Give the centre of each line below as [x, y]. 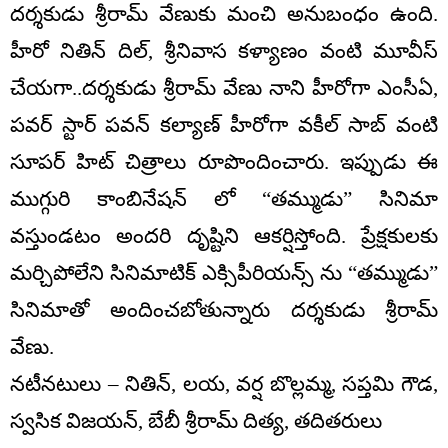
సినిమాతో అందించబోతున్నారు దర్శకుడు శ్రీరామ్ [224, 309]
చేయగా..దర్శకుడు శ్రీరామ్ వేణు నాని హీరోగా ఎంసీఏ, [224, 87]
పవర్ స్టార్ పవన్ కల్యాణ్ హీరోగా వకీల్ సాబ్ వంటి [224, 124]
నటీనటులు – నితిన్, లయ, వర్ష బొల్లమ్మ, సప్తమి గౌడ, [224, 383]
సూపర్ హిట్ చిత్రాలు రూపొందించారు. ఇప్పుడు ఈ [224, 161]
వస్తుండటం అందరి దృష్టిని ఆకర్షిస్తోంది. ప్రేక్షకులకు [224, 235]
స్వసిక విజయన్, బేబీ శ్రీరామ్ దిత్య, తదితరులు [196, 420]
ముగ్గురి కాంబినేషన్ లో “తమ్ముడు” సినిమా [224, 198]
